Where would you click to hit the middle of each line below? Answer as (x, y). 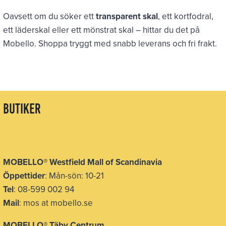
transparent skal (127, 16)
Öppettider (24, 176)
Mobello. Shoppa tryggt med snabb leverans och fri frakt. (110, 43)
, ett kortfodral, (186, 16)
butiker (22, 109)
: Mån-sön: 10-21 (75, 176)
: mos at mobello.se (56, 203)
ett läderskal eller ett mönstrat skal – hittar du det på (102, 30)
